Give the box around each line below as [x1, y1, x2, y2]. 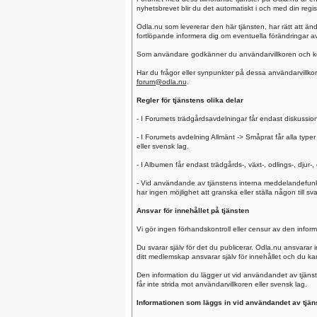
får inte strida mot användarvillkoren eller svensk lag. [136, 280, 307, 288]
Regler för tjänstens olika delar [136, 96, 243, 104]
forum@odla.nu [136, 78, 187, 86]
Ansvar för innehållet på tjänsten [136, 207, 249, 214]
